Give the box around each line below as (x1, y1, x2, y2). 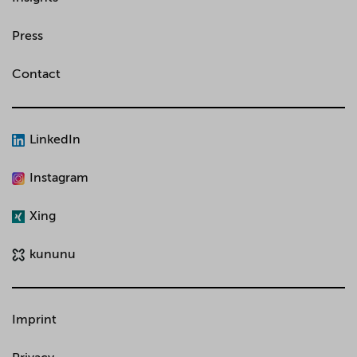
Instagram (29, 172, 88, 185)
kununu (29, 249, 76, 262)
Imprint (12, 314, 57, 328)
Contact (12, 68, 61, 81)
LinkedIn (29, 134, 80, 147)
